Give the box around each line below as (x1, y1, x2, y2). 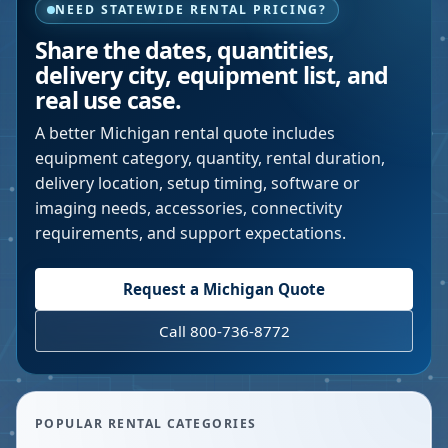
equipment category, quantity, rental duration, (35, 147, 385, 169)
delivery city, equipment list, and (35, 59, 389, 91)
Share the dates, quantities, (35, 34, 335, 66)
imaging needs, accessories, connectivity (35, 197, 342, 219)
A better (35, 122, 100, 144)
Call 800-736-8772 (158, 321, 290, 341)
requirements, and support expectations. (35, 222, 346, 244)
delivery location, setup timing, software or (35, 172, 360, 194)
